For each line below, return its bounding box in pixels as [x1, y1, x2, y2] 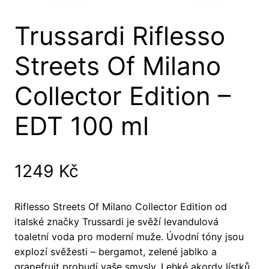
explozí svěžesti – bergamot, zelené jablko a [14, 246, 217, 258]
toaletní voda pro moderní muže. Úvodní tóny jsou [14, 231, 244, 243]
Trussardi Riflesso [14, 20, 225, 51]
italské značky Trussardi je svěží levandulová [14, 216, 219, 228]
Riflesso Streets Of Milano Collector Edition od [14, 201, 227, 213]
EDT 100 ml [14, 110, 149, 141]
